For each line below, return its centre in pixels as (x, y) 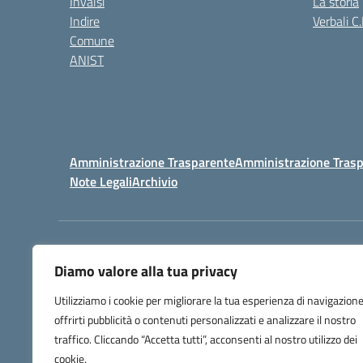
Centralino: (272, 262)
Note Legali (101, 181)
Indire (85, 21)
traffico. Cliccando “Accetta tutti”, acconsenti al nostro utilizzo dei (206, 339)
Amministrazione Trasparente (152, 162)
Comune (92, 41)
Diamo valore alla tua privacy (146, 271)
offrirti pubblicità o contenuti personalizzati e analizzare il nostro (205, 320)
